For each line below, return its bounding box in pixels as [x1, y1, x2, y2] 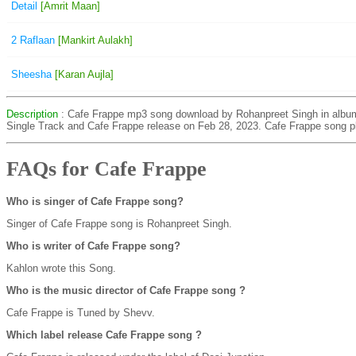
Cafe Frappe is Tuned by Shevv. [6, 306, 155, 319]
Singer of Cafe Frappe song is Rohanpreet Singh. [6, 217, 232, 230]
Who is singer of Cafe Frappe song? [6, 195, 184, 207]
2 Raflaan [11, 33, 55, 46]
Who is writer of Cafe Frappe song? [6, 239, 180, 252]
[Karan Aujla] [52, 68, 114, 80]
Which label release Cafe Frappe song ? [6, 328, 202, 341]
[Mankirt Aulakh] [55, 33, 133, 46]
